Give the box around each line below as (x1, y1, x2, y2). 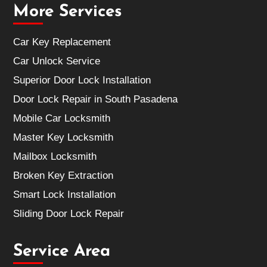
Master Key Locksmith (13, 132, 114, 144)
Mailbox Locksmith (13, 151, 97, 163)
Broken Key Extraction (13, 170, 114, 182)
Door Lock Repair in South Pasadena (13, 94, 178, 105)
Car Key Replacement (13, 36, 111, 48)
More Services (13, 4, 123, 21)
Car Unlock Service (13, 55, 101, 67)
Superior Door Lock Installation (13, 74, 151, 86)
